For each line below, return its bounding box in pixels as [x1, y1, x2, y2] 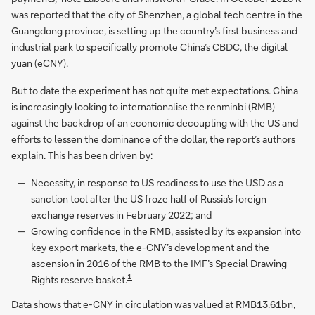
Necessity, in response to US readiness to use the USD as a [30, 175, 283, 189]
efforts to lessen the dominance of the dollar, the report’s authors [11, 131, 295, 146]
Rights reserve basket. [31, 272, 127, 286]
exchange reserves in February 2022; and [31, 207, 212, 221]
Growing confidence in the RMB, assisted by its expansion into [30, 224, 301, 238]
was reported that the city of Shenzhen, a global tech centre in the [11, 7, 302, 21]
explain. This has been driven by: [11, 148, 153, 162]
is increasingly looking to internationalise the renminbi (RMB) [11, 99, 275, 113]
